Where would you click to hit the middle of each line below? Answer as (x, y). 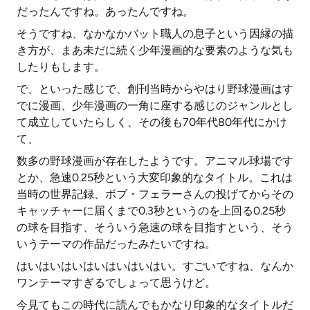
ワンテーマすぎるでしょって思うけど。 (116, 283)
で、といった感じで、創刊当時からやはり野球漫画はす (155, 89)
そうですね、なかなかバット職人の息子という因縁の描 (155, 34)
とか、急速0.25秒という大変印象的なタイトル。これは (155, 177)
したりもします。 (61, 67)
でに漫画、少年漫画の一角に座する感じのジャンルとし (155, 106)
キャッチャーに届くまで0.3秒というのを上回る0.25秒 (151, 211)
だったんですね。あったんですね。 (105, 11)
